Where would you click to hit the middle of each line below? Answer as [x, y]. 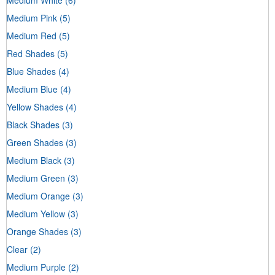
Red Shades [31, 53]
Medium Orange [38, 196]
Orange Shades [37, 231]
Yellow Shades [35, 107]
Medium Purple [36, 267]
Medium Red [32, 35]
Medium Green [36, 178]
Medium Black [34, 160]
